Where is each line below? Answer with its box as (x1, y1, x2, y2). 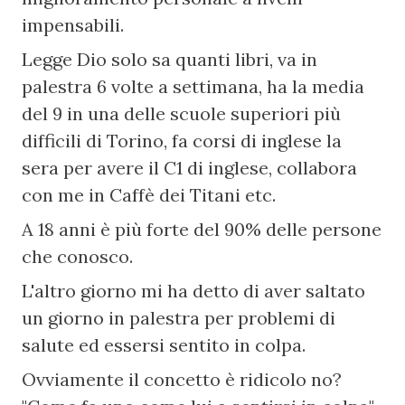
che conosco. (22, 245, 134, 268)
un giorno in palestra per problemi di (22, 306, 336, 329)
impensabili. (22, 14, 125, 36)
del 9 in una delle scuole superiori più (22, 102, 342, 125)
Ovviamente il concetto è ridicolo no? (22, 368, 343, 391)
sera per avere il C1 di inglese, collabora (22, 156, 358, 179)
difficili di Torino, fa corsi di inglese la (22, 129, 343, 152)
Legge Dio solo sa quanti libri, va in (22, 48, 318, 71)
